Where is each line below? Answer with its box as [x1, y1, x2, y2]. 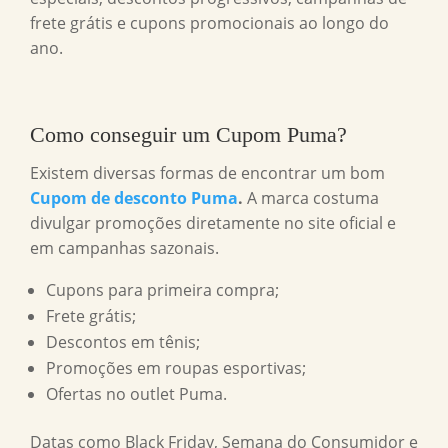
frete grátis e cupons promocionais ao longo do [30, 12, 389, 35]
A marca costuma [243, 187, 379, 210]
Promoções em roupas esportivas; [46, 357, 306, 380]
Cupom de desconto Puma [30, 187, 238, 210]
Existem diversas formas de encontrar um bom [30, 162, 385, 185]
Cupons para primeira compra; [46, 279, 279, 302]
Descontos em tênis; [46, 331, 200, 354]
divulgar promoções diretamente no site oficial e [30, 212, 396, 235]
